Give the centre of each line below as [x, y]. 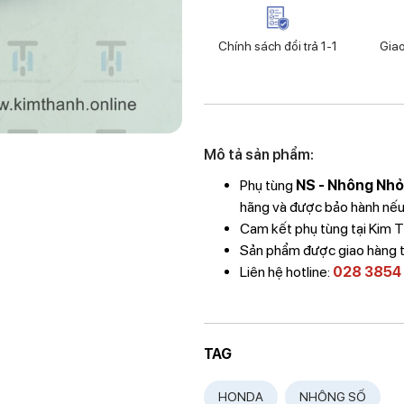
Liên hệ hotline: [287, 272]
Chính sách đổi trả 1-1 [277, 46]
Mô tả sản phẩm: [259, 155]
